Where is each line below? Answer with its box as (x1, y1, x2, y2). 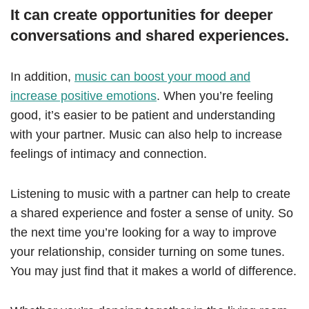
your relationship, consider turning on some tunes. (10, 245, 285, 259)
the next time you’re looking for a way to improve (10, 226, 277, 240)
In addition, (10, 70, 74, 84)
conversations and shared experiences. (10, 27, 289, 45)
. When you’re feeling (157, 89, 273, 103)
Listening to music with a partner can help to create (10, 187, 290, 201)
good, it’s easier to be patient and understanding (10, 108, 275, 123)
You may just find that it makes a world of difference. (10, 264, 297, 279)
